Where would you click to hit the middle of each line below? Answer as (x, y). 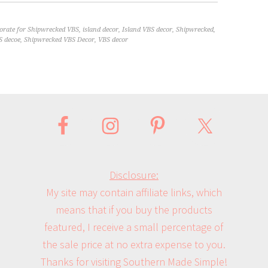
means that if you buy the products (134, 210)
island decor (100, 30)
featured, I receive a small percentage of (134, 227)
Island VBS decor (147, 30)
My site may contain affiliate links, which (134, 193)
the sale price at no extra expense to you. (134, 245)
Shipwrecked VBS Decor (59, 40)
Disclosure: (134, 175)
